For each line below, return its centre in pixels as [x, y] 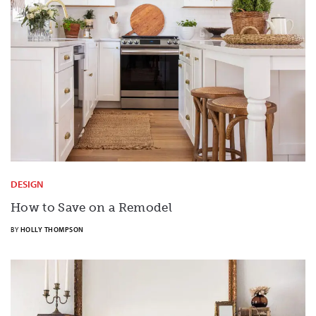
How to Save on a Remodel [92, 207]
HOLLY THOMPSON [52, 229]
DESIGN [27, 184]
